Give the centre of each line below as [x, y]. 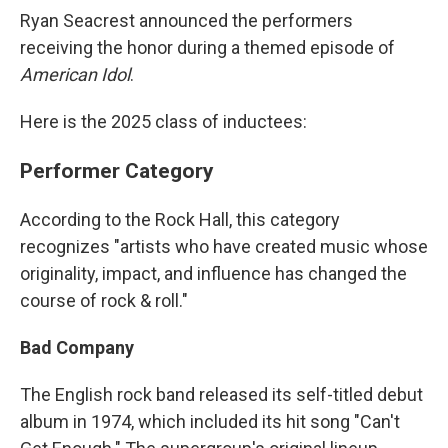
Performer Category [117, 170]
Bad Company [77, 347]
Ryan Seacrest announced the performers [186, 20]
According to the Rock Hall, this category [180, 219]
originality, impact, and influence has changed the [213, 273]
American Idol [75, 74]
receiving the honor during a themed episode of [207, 47]
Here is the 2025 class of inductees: [163, 121]
